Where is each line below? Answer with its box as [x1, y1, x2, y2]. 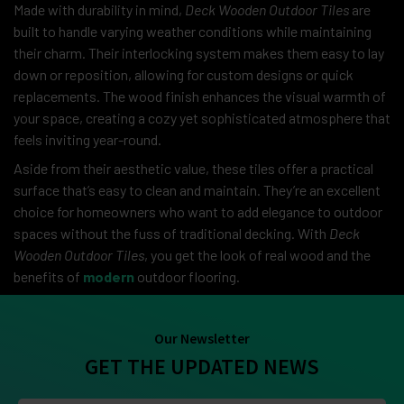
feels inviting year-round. [14, 130, 161, 148]
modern [83, 267, 134, 285]
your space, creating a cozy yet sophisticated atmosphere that [14, 108, 390, 126]
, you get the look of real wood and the [144, 245, 371, 263]
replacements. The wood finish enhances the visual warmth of [14, 87, 386, 105]
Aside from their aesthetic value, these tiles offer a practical [14, 159, 373, 177]
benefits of [14, 267, 83, 285]
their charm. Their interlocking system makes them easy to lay [14, 43, 384, 61]
